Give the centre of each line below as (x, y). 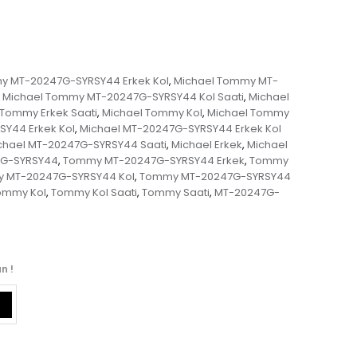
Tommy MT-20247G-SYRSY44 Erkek (154, 161)
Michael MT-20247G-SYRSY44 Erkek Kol (180, 129)
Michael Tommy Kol (152, 113)
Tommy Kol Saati (94, 193)
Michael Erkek (206, 145)
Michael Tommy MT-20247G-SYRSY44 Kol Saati (123, 97)
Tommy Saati (175, 193)
